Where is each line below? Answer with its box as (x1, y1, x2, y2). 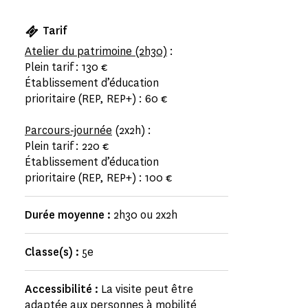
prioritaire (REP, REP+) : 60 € (25, 91, 168, 106)
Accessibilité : (25, 282, 101, 296)
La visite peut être (101, 282, 193, 296)
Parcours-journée (25, 123, 112, 137)
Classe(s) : (25, 245, 82, 259)
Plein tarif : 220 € (25, 139, 109, 153)
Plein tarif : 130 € (25, 60, 108, 74)
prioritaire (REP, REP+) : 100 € (25, 170, 173, 185)
